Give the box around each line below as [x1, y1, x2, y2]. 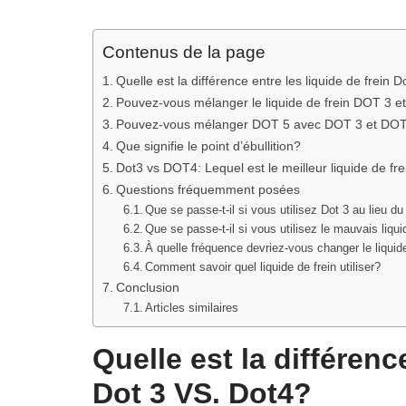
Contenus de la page [102, 42, 266, 62]
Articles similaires [145, 300, 239, 314]
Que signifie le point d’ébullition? [115, 138, 301, 153]
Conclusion [115, 279, 179, 295]
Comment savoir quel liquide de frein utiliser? [145, 259, 382, 274]
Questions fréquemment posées [115, 181, 300, 197]
